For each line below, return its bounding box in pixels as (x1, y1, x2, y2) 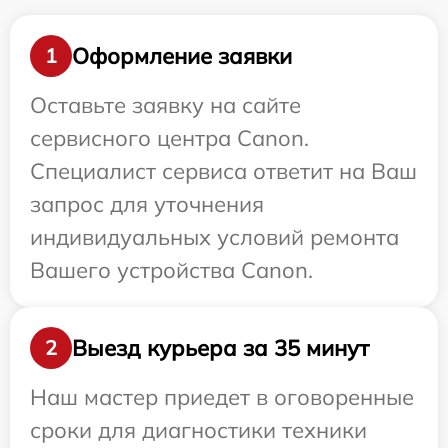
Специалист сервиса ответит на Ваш (30, 157, 417, 185)
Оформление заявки (72, 41, 292, 70)
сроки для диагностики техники (30, 416, 367, 444)
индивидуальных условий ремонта (30, 223, 399, 251)
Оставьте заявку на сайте (30, 91, 301, 119)
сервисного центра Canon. (30, 124, 309, 152)
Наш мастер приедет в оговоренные (30, 383, 414, 411)
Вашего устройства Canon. (30, 256, 313, 284)
